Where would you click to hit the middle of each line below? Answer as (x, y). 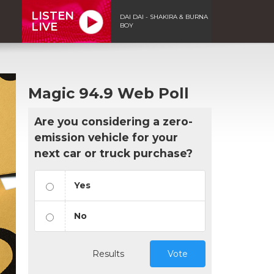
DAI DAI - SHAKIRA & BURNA (164, 17)
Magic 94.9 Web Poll (109, 93)
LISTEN (53, 16)
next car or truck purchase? (113, 153)
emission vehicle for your (106, 137)
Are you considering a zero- (113, 121)
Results (108, 254)
